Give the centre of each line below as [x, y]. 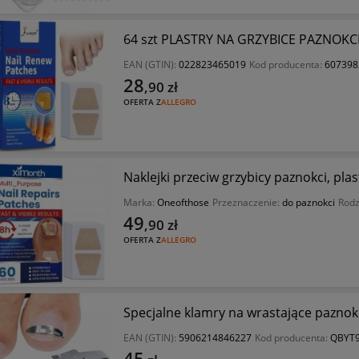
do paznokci [308, 203]
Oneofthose [183, 203]
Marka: [140, 203]
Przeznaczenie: [247, 203]
